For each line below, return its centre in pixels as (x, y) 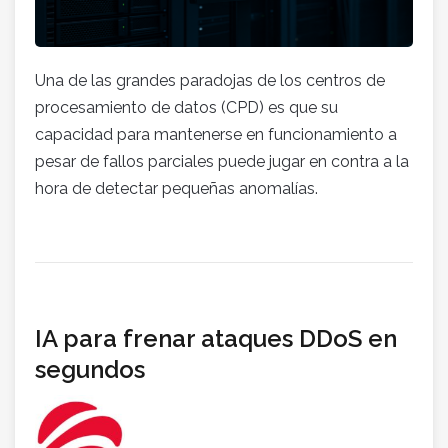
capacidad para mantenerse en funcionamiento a (216, 135)
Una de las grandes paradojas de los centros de (210, 81)
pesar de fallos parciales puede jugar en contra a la (222, 162)
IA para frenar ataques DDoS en (216, 339)
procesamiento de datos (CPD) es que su (186, 108)
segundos (90, 370)
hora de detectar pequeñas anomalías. (176, 189)
